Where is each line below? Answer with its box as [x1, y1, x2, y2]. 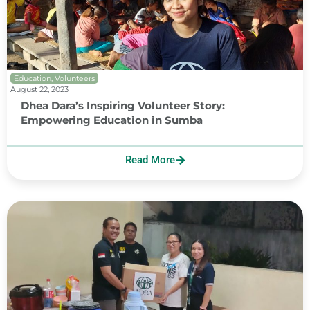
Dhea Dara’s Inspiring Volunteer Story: [21, 99, 225, 113]
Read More [125, 154, 175, 167]
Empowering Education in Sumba [21, 113, 203, 127]
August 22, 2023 [10, 84, 69, 95]
